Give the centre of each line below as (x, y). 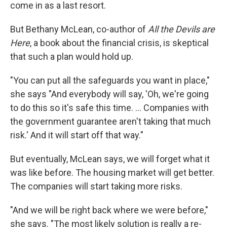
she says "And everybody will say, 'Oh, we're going (109, 94)
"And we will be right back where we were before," (109, 210)
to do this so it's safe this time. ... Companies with (109, 108)
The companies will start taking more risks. (96, 186)
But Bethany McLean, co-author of (79, 29)
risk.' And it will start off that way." (77, 135)
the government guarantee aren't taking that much (110, 122)
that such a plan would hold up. (72, 57)
